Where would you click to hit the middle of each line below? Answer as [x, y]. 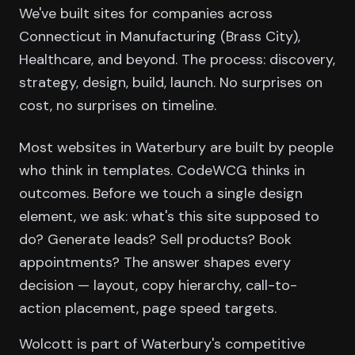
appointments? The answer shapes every [155, 263]
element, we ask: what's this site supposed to [169, 217]
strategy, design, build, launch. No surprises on [171, 83]
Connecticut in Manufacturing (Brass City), [160, 37]
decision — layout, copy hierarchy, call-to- [158, 286]
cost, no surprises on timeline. [118, 106]
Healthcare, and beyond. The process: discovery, [177, 60]
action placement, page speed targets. [148, 309]
